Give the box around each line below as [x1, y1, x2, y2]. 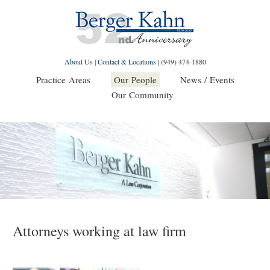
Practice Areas [36, 74, 90, 86]
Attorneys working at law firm [13, 221, 186, 240]
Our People [113, 74, 157, 86]
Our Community [111, 89, 174, 101]
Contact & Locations [97, 57, 156, 66]
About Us [64, 57, 93, 66]
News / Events [180, 74, 234, 86]
